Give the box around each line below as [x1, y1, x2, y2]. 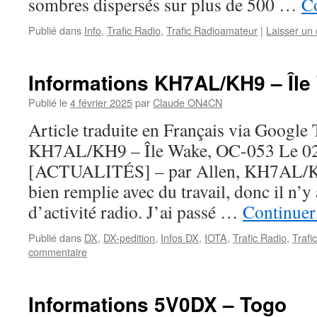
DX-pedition [103, 230, 155, 245]
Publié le [28, 95, 67, 110]
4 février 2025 [70, 95, 132, 110]
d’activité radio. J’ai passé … [28, 200, 243, 224]
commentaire [28, 244, 87, 259]
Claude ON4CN [153, 95, 222, 110]
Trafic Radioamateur [166, 23, 258, 38]
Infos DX [161, 230, 199, 245]
